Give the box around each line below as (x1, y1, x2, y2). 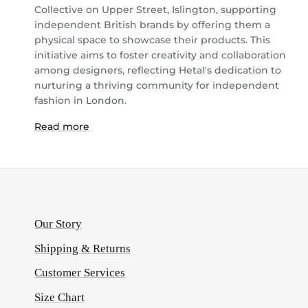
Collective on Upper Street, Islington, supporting (34, 3, 276, 16)
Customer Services (34, 266, 125, 280)
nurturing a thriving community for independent (34, 79, 279, 92)
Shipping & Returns (34, 241, 131, 255)
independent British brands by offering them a (34, 19, 270, 32)
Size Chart (34, 291, 85, 305)
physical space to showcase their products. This (34, 34, 270, 47)
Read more (34, 120, 89, 133)
